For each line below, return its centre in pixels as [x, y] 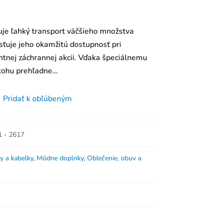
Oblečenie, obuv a [114, 158]
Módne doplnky [60, 158]
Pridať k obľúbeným [38, 99]
